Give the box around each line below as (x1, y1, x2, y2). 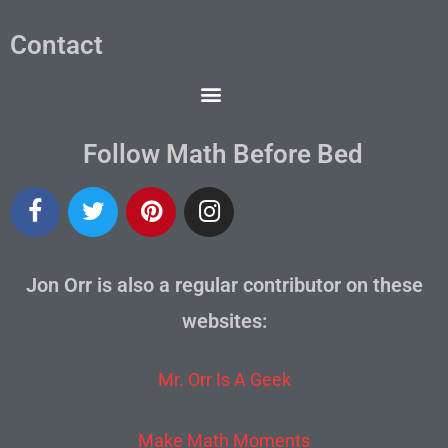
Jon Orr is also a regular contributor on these (25, 272, 423, 297)
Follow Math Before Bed (82, 138, 363, 169)
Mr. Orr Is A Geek (157, 368, 291, 390)
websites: (181, 308, 267, 333)
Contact (10, 29, 103, 60)
